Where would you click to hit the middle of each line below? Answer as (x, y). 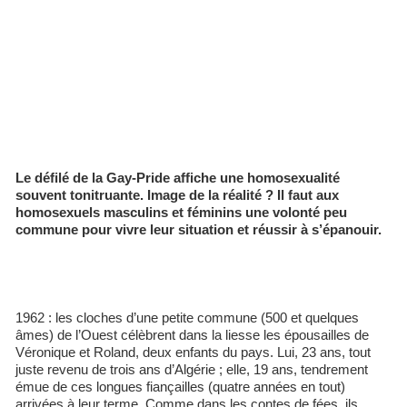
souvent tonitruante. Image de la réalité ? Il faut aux (177, 195)
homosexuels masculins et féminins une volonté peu (181, 212)
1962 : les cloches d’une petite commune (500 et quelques (187, 318)
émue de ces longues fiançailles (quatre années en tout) (180, 387)
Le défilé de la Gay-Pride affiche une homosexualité (178, 178)
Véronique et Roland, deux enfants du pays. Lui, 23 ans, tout (193, 352)
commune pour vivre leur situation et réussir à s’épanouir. (199, 229)
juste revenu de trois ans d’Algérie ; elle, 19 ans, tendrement (192, 369)
